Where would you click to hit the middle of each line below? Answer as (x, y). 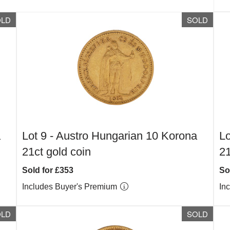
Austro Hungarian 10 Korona (127, 136)
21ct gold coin (57, 152)
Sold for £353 (48, 170)
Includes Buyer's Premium (71, 187)
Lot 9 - (39, 136)
